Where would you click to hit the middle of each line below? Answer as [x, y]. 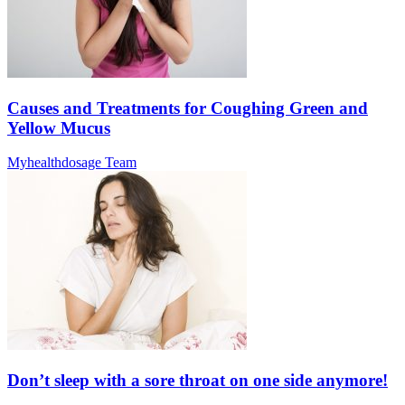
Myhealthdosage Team [72, 163]
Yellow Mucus [59, 127]
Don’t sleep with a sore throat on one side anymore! [198, 381]
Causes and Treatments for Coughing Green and [188, 108]
